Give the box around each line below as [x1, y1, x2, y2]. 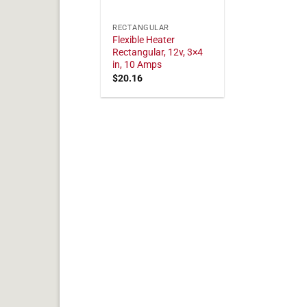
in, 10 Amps [112, 59, 162, 71]
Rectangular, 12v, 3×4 [112, 47, 204, 59]
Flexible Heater [112, 34, 175, 47]
